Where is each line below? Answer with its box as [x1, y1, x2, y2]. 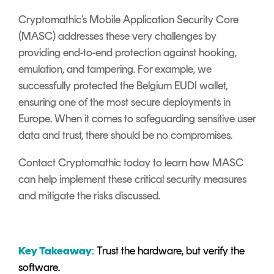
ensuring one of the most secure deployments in [18, 95, 231, 109]
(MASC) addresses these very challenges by [18, 29, 217, 43]
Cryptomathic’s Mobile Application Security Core [18, 13, 239, 27]
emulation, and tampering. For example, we [18, 62, 212, 76]
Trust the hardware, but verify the [97, 244, 245, 258]
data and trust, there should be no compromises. [18, 128, 232, 143]
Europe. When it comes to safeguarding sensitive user [18, 112, 256, 126]
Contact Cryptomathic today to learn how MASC [18, 156, 243, 170]
